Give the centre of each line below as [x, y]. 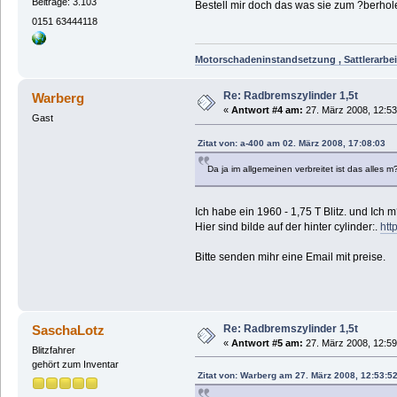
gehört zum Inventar [75, 365]
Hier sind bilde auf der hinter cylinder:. [287, 227]
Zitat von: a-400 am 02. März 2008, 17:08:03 [291, 144]
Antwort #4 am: [267, 110]
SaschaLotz [69, 331]
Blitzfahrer [53, 350]
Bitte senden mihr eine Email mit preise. [290, 257]
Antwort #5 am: [267, 343]
